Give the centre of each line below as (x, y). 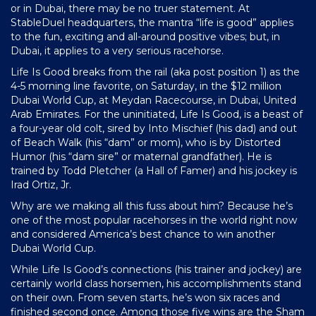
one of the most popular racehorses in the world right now (154, 220)
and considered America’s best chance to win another (143, 234)
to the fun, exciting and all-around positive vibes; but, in (145, 36)
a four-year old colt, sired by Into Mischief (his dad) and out (154, 128)
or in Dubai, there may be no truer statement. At (130, 8)
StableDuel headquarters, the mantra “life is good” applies (152, 22)
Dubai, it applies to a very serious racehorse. (117, 50)
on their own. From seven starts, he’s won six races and (145, 297)
